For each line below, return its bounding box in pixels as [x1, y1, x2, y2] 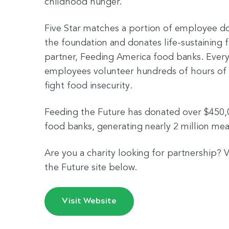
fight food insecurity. [44, 81, 132, 90]
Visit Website [62, 194, 117, 207]
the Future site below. [44, 163, 137, 172]
